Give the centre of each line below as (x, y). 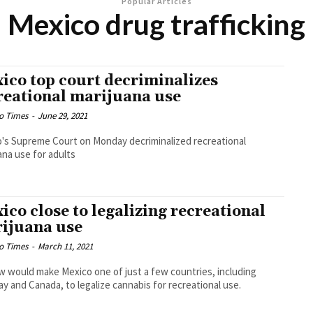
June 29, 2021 (63, 116)
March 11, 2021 (66, 247)
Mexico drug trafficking (156, 24)
